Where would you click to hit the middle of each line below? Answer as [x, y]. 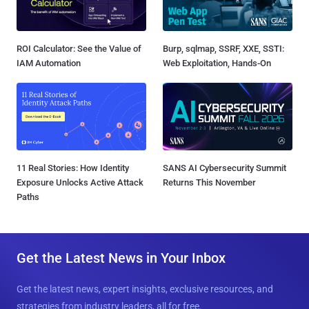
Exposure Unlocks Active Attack [80, 182]
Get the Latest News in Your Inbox [121, 258]
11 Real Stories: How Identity [73, 168]
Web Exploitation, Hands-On [217, 63]
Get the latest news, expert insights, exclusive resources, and [145, 289]
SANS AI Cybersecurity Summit [225, 168]
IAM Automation [49, 63]
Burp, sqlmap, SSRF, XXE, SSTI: [223, 48]
